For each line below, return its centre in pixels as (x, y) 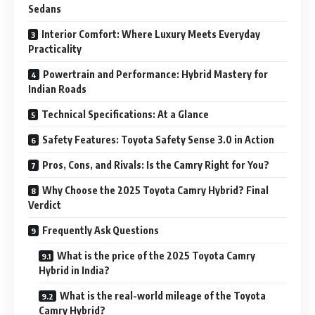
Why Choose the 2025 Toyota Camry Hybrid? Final (155, 190)
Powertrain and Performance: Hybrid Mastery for (155, 74)
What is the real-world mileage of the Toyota (163, 295)
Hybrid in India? (74, 270)
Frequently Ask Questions (101, 230)
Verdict (45, 205)
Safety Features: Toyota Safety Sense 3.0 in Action (158, 139)
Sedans (45, 8)
